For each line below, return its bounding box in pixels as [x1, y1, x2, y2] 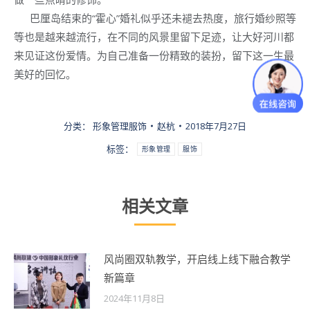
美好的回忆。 [14, 66, 76, 81]
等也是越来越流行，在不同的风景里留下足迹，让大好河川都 [14, 29, 294, 44]
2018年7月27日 [185, 119, 246, 132]
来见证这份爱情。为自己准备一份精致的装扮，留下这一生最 [14, 48, 294, 62]
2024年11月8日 [104, 291, 165, 304]
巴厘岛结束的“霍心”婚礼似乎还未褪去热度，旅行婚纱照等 [14, 10, 296, 25]
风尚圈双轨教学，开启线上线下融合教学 [104, 251, 291, 266]
